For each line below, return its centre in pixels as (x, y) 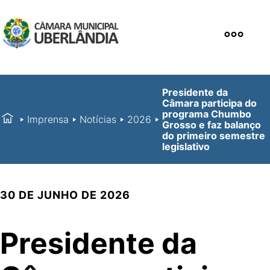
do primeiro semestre (214, 135)
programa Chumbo (207, 114)
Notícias (98, 119)
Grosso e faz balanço (212, 124)
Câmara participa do (209, 103)
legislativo (186, 146)
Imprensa (48, 119)
